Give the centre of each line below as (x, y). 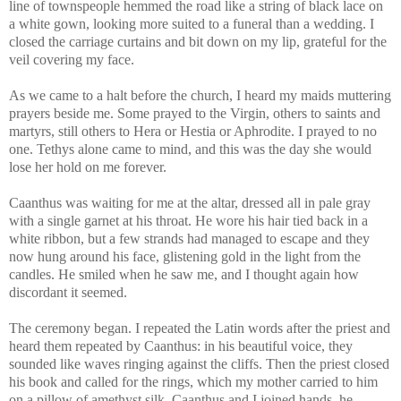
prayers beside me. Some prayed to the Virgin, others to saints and (195, 113)
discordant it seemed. (68, 292)
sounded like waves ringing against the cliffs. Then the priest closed (199, 363)
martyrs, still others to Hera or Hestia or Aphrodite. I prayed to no (193, 131)
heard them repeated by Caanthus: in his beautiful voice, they (181, 346)
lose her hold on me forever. (88, 166)
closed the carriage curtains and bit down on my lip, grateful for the (198, 41)
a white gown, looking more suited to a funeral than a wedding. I (192, 23)
